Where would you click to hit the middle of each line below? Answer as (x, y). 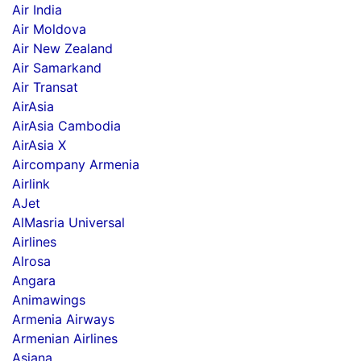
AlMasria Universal (68, 222)
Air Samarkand (57, 68)
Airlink (31, 184)
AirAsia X (39, 145)
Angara (34, 280)
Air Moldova (49, 29)
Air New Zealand (62, 48)
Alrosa (31, 261)
